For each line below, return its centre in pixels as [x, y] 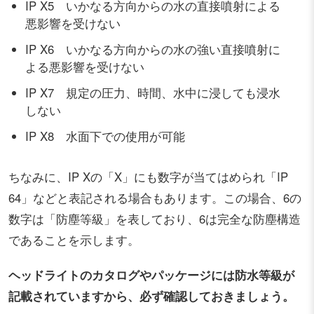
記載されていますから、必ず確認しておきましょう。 [151, 296]
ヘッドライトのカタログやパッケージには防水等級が [151, 275]
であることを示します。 [74, 240]
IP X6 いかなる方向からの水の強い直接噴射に [153, 49]
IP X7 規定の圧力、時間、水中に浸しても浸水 [153, 93]
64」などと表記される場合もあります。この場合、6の [155, 198]
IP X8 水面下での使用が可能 [105, 136]
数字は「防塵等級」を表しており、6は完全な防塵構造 [155, 219]
